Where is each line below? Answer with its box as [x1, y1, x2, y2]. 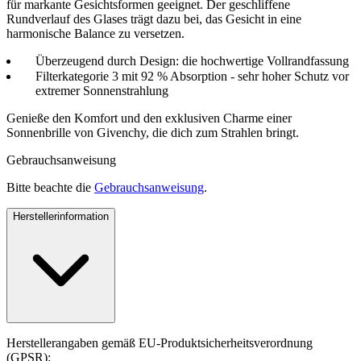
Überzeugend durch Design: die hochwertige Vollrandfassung [35, 53, 349, 68]
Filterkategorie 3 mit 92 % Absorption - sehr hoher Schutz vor [35, 68, 349, 83]
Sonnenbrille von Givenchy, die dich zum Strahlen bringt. [6, 125, 299, 139]
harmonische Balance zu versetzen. [6, 26, 185, 40]
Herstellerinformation [13, 210, 109, 222]
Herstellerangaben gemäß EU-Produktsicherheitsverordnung [6, 335, 313, 350]
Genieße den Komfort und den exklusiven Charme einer [6, 110, 292, 125]
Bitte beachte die [6, 180, 94, 194]
